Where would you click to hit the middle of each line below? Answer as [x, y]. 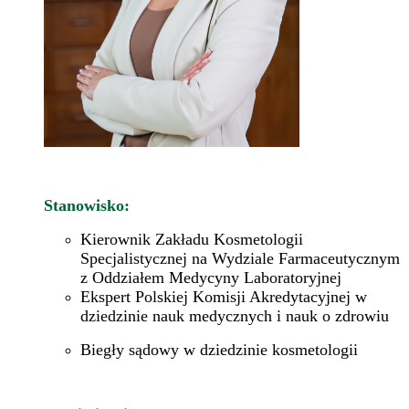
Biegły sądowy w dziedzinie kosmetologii [219, 349]
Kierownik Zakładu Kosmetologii [192, 239]
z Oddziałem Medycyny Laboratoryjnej [211, 277]
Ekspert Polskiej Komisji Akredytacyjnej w [224, 296]
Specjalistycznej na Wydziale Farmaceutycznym [240, 258]
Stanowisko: [87, 205]
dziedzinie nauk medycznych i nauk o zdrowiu [235, 315]
